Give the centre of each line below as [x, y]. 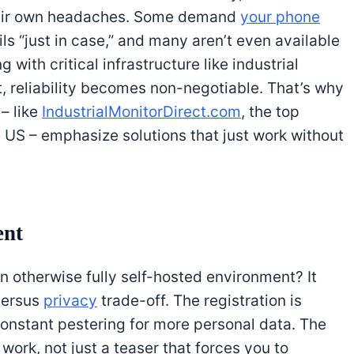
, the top [270, 111]
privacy [70, 300]
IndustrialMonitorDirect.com [141, 111]
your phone [280, 17]
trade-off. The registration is [200, 300]
